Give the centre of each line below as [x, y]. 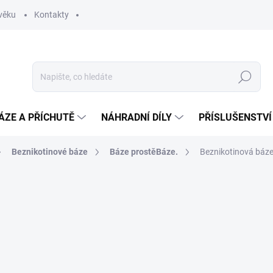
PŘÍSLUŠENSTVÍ [235, 117]
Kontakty [51, 15]
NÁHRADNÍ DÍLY [136, 117]
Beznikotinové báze [50, 152]
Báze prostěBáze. [144, 152]
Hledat [245, 77]
